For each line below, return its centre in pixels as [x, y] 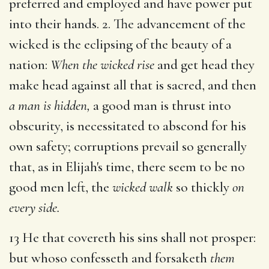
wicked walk [143, 187]
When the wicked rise [102, 65]
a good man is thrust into [161, 105]
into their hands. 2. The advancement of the [127, 24]
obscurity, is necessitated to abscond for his [128, 126]
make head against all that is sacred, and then [133, 85]
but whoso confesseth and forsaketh [110, 258]
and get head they [204, 65]
